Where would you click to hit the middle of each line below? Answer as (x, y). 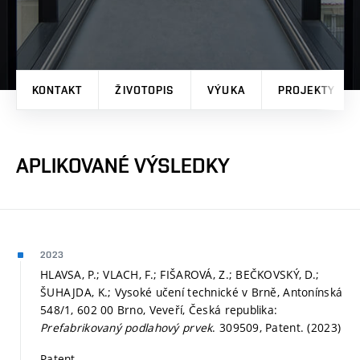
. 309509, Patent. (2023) (277, 327)
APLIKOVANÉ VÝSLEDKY (123, 165)
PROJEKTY (307, 90)
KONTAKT (57, 90)
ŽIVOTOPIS (145, 90)
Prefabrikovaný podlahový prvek (127, 327)
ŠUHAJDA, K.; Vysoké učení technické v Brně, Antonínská (192, 292)
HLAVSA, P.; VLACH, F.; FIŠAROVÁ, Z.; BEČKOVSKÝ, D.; (180, 274)
